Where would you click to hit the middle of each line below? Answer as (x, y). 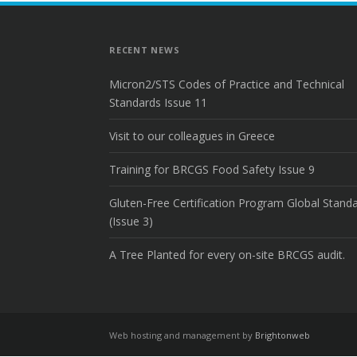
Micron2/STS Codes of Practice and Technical (227, 84)
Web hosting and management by (182, 335)
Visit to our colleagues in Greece (192, 136)
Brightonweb (282, 335)
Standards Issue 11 (158, 102)
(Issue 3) (131, 221)
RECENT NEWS (145, 50)
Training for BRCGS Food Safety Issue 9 (212, 169)
